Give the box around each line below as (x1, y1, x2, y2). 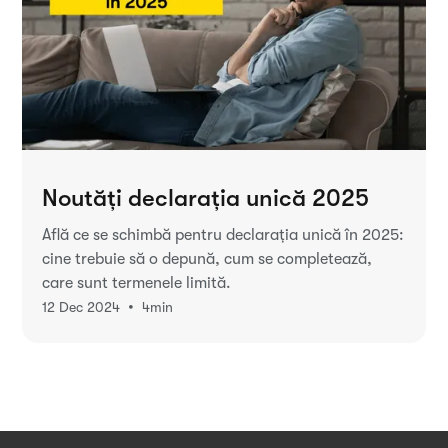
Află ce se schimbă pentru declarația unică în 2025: (42, 226, 405, 245)
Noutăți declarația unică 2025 (42, 184, 370, 213)
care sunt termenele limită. (42, 274, 232, 293)
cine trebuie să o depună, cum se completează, (42, 250, 373, 269)
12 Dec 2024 (42, 298, 121, 315)
